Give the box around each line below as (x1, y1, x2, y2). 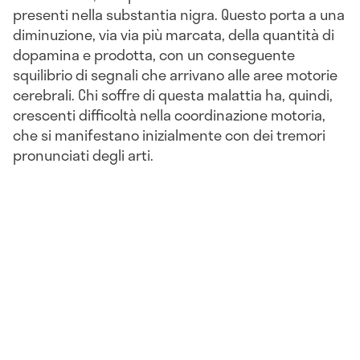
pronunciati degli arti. (13, 143, 153, 166)
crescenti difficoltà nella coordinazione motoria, (13, 103, 325, 126)
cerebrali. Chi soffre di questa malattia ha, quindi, (13, 83, 333, 106)
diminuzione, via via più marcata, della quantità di (13, 22, 334, 46)
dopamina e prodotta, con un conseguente (13, 43, 295, 66)
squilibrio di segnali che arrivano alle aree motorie (13, 63, 337, 86)
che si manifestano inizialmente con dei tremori (13, 123, 325, 146)
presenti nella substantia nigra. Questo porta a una (13, 2, 345, 26)
